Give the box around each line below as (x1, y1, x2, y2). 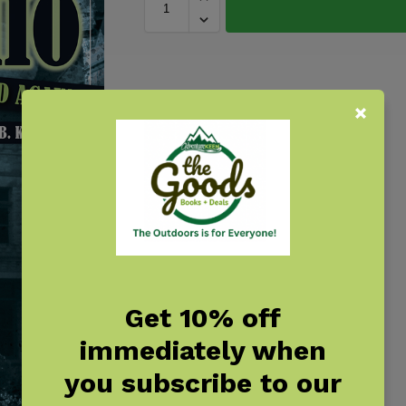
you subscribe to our (64, 366, 342, 399)
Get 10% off (125, 301, 281, 333)
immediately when (80, 333, 326, 366)
